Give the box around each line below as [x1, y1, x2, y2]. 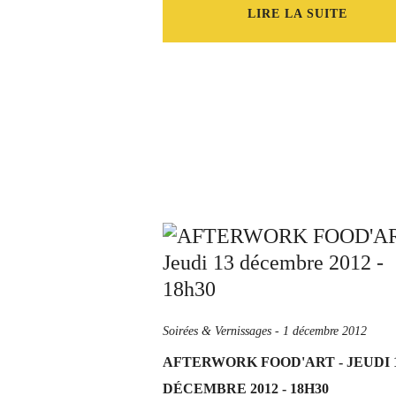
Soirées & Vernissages [163, 324, 271, 338]
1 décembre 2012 [283, 324, 367, 338]
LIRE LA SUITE [247, 7, 347, 20]
